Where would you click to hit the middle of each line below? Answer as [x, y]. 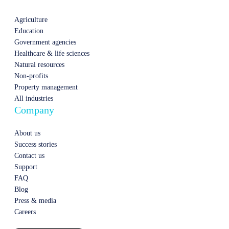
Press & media [35, 201]
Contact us [29, 156]
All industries [34, 99]
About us [27, 133]
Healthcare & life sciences [52, 54]
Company [34, 110]
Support [26, 167]
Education [29, 31]
